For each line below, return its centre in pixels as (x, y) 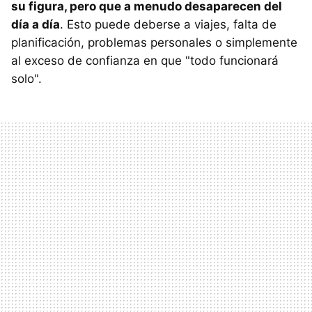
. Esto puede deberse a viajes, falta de (168, 25)
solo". (26, 79)
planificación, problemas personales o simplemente (154, 43)
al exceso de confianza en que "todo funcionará (145, 61)
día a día (36, 25)
